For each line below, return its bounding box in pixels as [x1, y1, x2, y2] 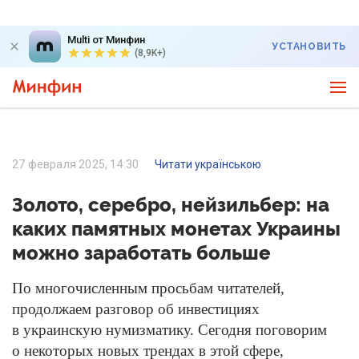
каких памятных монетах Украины [12, 217, 341, 240]
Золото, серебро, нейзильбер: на [12, 193, 329, 216]
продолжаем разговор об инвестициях [12, 301, 260, 317]
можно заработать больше [12, 241, 271, 264]
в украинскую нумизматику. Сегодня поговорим [12, 321, 327, 338]
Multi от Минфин [67, 34, 145, 46]
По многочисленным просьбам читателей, [12, 280, 284, 296]
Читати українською [154, 158, 261, 171]
